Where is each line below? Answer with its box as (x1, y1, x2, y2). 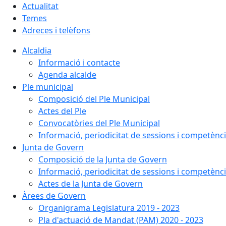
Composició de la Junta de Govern (38, 154, 167, 165)
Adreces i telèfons (22, 25, 90, 36)
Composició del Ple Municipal (38, 93, 150, 104)
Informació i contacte (38, 57, 120, 68)
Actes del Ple (38, 105, 86, 117)
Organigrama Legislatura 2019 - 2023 (38, 202, 180, 213)
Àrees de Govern (22, 190, 86, 201)
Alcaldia (22, 45, 51, 56)
